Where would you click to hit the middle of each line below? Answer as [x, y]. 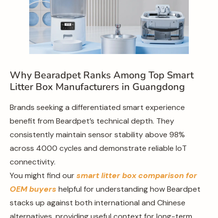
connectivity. [33, 162]
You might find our [42, 175]
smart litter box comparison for [137, 175]
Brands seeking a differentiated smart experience [97, 107]
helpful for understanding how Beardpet [128, 189]
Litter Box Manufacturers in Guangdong [97, 87]
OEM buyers [33, 189]
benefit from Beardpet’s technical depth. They [92, 121]
